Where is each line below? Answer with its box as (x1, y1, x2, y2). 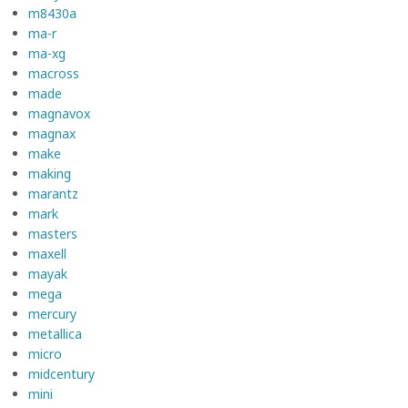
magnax (28, 124, 76, 142)
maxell (28, 244, 66, 262)
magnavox (28, 104, 90, 122)
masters (28, 224, 77, 242)
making (28, 164, 71, 182)
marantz (28, 184, 78, 202)
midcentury (28, 364, 95, 382)
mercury (28, 304, 76, 322)
